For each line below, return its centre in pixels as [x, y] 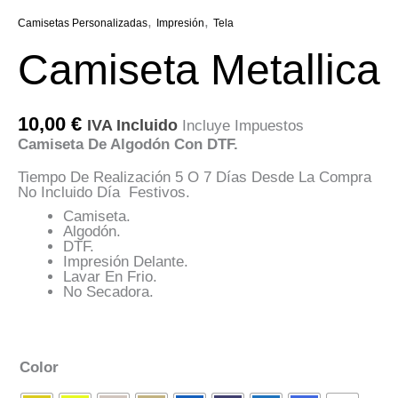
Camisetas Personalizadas [83, 23]
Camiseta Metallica [199, 70]
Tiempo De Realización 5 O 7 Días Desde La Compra [195, 178]
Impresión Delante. [126, 262]
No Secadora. [108, 292]
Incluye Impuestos [243, 126]
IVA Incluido [132, 125]
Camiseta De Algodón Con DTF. [128, 145]
